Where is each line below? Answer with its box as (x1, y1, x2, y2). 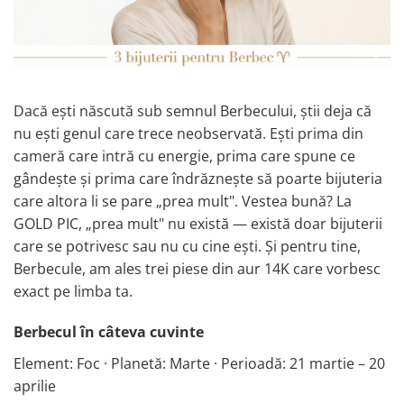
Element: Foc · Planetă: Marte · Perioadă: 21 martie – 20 (14, 353, 385, 374)
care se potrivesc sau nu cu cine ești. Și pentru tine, (14, 236, 361, 257)
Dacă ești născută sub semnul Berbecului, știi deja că (14, 101, 372, 122)
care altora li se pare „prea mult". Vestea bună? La (14, 191, 352, 212)
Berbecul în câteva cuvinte (14, 322, 204, 343)
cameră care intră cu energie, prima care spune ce (14, 146, 355, 167)
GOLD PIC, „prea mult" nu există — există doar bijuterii (14, 214, 382, 234)
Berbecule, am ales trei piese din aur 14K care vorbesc (14, 259, 381, 280)
